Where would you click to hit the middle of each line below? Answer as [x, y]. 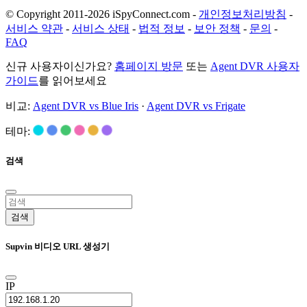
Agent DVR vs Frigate [196, 106]
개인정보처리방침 [243, 14]
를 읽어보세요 [73, 81]
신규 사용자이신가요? [60, 66]
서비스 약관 [34, 29]
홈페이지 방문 [149, 66]
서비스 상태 [101, 29]
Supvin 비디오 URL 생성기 [58, 246]
